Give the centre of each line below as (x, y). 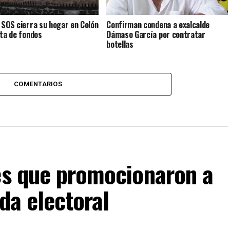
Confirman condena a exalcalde (158, 24)
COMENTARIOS (38, 84)
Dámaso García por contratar (156, 34)
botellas (120, 44)
